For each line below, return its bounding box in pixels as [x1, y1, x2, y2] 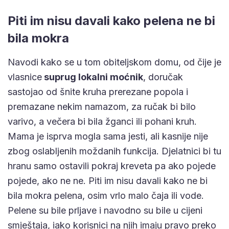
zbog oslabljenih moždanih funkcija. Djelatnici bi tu [8, 145, 221, 156]
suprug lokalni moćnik [42, 71, 143, 82]
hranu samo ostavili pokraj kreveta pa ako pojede [8, 160, 216, 171]
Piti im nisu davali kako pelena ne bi [8, 13, 215, 28]
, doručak [143, 71, 186, 82]
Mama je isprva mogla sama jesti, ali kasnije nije [8, 130, 208, 142]
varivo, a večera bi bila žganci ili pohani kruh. [8, 116, 197, 127]
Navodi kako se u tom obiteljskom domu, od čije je [8, 56, 221, 67]
